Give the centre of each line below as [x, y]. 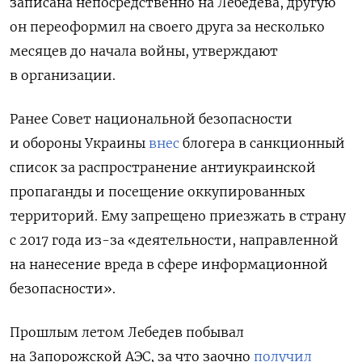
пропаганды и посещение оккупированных [157, 191]
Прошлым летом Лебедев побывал [127, 332]
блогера [209, 143]
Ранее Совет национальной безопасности [151, 118]
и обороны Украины [79, 143]
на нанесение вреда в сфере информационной [169, 264]
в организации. [63, 75]
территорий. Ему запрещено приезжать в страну [178, 215]
